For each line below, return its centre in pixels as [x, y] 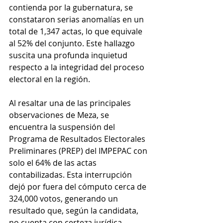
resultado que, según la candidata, [75, 211]
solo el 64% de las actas [54, 163]
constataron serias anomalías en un [77, 20]
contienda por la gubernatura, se [72, 8]
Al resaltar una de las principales [71, 103]
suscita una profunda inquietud [69, 56]
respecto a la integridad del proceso [78, 67]
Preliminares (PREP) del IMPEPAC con [79, 151]
